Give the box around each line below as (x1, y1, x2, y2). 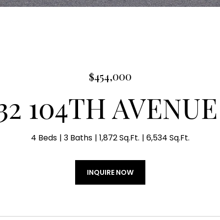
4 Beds (30, 132, 57, 143)
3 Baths (63, 132, 92, 143)
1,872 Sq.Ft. (99, 132, 139, 143)
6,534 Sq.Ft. (146, 132, 190, 143)
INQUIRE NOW (86, 167, 134, 177)
